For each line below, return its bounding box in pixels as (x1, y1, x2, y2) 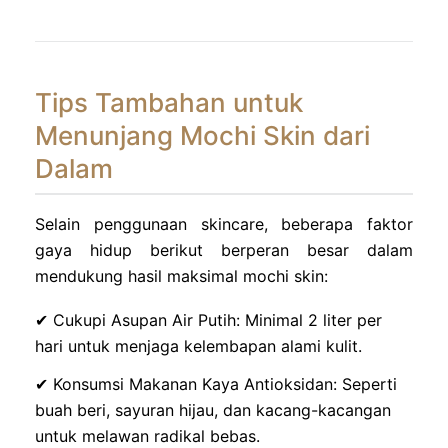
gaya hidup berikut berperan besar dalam (35, 239, 413, 260)
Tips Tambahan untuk (35, 86, 303, 118)
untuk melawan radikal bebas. (35, 425, 260, 446)
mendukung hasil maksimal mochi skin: (35, 265, 328, 286)
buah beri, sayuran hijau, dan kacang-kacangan (35, 399, 391, 420)
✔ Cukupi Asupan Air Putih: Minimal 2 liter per (35, 309, 382, 330)
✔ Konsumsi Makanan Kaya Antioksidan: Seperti (35, 373, 397, 394)
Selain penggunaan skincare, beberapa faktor (35, 213, 413, 234)
